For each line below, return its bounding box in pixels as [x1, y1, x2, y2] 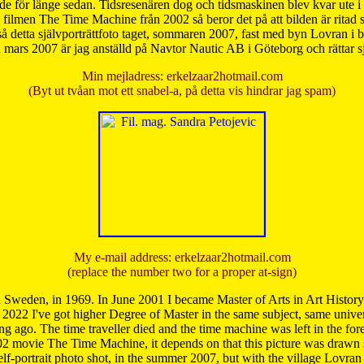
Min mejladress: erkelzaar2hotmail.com [81, 69, 283, 84]
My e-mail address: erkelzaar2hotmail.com [73, 250, 291, 265]
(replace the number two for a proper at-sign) [67, 265, 297, 279]
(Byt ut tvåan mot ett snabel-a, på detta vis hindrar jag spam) [28, 84, 336, 98]
